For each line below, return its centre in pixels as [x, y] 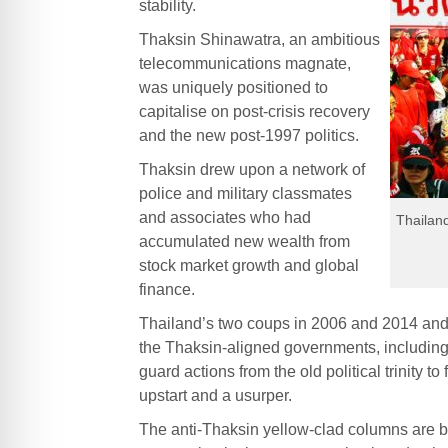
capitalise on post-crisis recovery [254, 111]
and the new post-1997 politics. [248, 135]
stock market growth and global [248, 265]
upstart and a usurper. [215, 395]
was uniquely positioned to [233, 87]
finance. [166, 289]
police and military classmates [245, 193]
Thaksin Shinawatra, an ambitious [259, 39]
